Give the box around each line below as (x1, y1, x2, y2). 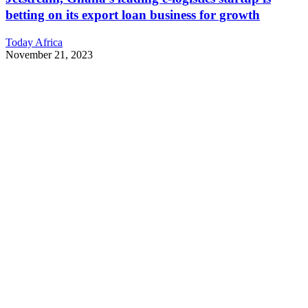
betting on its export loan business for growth (5, 8, 260, 23)
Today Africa (5, 36, 63, 49)
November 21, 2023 (5, 49, 93, 61)
